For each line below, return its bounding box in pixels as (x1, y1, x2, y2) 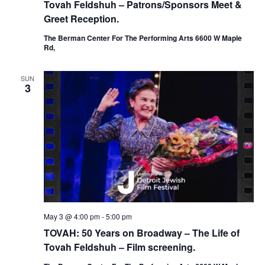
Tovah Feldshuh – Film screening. (43, 240, 195, 254)
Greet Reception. (43, 12, 119, 26)
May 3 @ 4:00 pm (43, 211, 100, 222)
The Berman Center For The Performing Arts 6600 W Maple (43, 33, 242, 44)
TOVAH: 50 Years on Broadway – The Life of (43, 226, 240, 240)
